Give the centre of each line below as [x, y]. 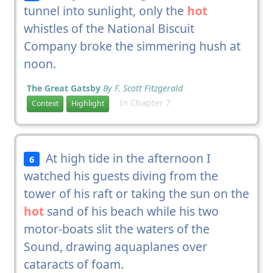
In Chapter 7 [141, 102]
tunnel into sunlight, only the [105, 10]
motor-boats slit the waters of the [116, 229]
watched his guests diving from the [121, 175]
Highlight [87, 104]
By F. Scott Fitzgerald [143, 88]
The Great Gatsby [63, 88]
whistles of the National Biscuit [109, 28]
